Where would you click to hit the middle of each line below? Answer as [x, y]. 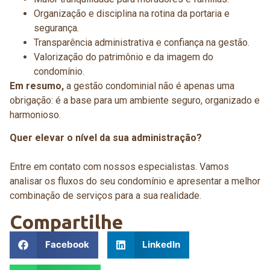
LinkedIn [161, 245]
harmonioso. [35, 115]
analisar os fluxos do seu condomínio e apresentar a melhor [135, 181]
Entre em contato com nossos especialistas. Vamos [119, 167]
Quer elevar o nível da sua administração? [106, 138]
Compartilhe [66, 221]
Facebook [67, 245]
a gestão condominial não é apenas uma [149, 86]
